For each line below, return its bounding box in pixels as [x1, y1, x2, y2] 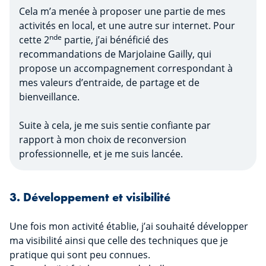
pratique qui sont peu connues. [9, 248, 150, 262]
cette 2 [19, 33, 49, 47]
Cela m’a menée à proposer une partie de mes [19, 5, 226, 18]
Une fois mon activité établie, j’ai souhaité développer [9, 220, 248, 233]
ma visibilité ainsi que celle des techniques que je [9, 234, 228, 248]
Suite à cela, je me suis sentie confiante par [19, 119, 211, 132]
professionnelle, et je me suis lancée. [19, 147, 183, 161]
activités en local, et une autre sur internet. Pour [19, 19, 235, 33]
